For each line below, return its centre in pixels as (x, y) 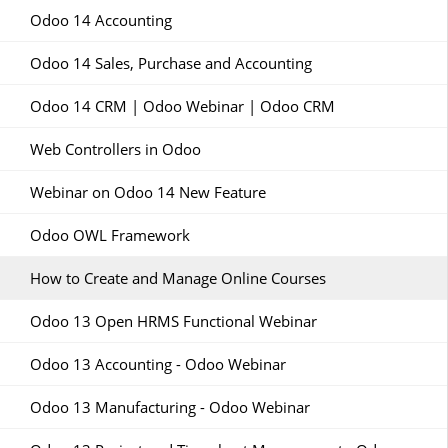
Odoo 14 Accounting (101, 20)
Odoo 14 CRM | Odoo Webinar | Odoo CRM (182, 106)
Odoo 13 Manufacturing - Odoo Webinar (170, 407)
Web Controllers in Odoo (115, 149)
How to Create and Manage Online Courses (178, 278)
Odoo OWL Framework (110, 235)
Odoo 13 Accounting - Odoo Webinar (158, 364)
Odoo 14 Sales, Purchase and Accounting (171, 63)
